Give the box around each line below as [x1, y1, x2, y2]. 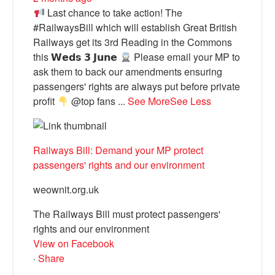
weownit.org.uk [33, 182, 99, 197]
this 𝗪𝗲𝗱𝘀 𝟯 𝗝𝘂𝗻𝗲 [33, 50, 120, 64]
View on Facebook [33, 236, 115, 251]
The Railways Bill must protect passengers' [33, 207, 221, 222]
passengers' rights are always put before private [33, 79, 241, 94]
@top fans [68, 94, 118, 109]
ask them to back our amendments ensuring [33, 64, 223, 79]
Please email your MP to [131, 50, 240, 64]
